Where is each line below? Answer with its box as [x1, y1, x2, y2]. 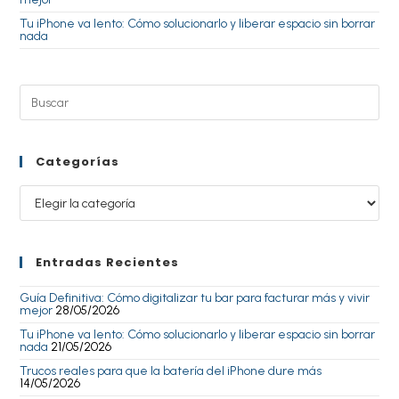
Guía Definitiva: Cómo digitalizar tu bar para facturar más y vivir [20, 290, 370, 306]
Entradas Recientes [36, 254, 180, 272]
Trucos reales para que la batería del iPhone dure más [20, 363, 322, 379]
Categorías [36, 153, 120, 171]
